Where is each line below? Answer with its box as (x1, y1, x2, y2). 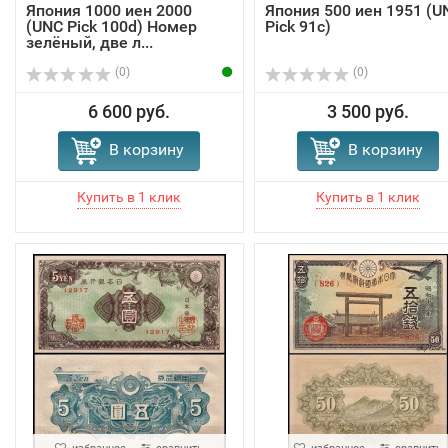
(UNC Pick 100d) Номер (26, 17, 197, 37)
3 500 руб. (326, 101, 409, 123)
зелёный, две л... (26, 33, 153, 53)
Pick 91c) (264, 17, 331, 37)
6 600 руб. (88, 101, 171, 123)
